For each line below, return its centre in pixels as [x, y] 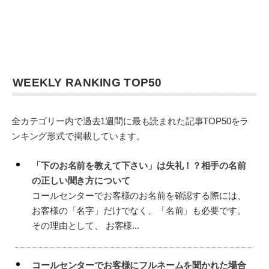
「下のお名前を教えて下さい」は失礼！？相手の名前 [139, 166]
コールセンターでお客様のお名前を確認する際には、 [139, 196]
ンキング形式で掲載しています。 [78, 136]
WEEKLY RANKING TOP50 [87, 82]
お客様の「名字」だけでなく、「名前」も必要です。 [139, 211]
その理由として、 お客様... [86, 226]
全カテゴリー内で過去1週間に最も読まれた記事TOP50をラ [130, 121]
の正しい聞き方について [81, 181]
